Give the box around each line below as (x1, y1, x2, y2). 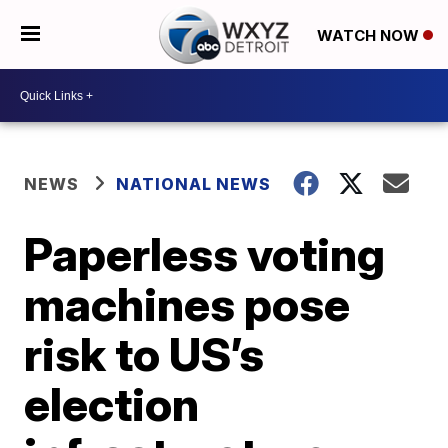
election (24, 376, 200, 432)
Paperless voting (24, 226, 386, 282)
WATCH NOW (316, 25, 423, 45)
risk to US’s (24, 326, 265, 382)
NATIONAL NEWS (116, 174, 272, 194)
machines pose (24, 276, 351, 332)
